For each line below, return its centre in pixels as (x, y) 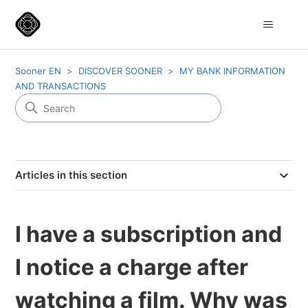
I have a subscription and (149, 234)
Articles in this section (71, 175)
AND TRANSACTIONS (61, 86)
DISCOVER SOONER (121, 71)
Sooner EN (38, 71)
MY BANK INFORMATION (233, 71)
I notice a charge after (132, 267)
